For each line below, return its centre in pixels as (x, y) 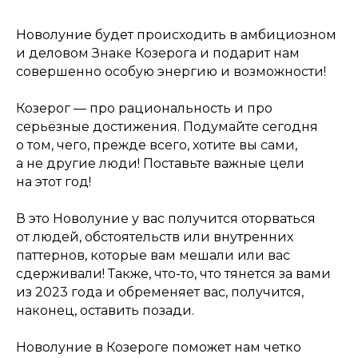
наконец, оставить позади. (105, 310)
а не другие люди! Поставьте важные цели (160, 163)
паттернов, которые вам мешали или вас (153, 255)
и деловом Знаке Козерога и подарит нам (158, 53)
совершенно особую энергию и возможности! (171, 71)
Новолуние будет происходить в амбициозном (176, 34)
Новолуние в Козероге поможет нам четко (159, 347)
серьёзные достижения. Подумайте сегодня (167, 126)
